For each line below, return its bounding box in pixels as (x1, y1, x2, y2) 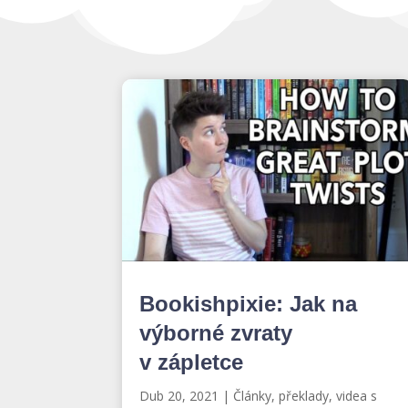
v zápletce (139, 349, 244, 374)
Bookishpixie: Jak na (139, 291, 358, 316)
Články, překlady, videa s (233, 386, 378, 404)
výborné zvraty (139, 320, 293, 345)
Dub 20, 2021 (139, 386, 219, 404)
